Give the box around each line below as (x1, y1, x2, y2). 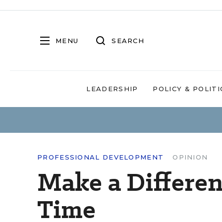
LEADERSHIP (86, 85, 138, 93)
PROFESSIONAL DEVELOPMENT (37, 153, 164, 161)
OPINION (172, 153, 208, 161)
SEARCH (111, 36, 144, 45)
